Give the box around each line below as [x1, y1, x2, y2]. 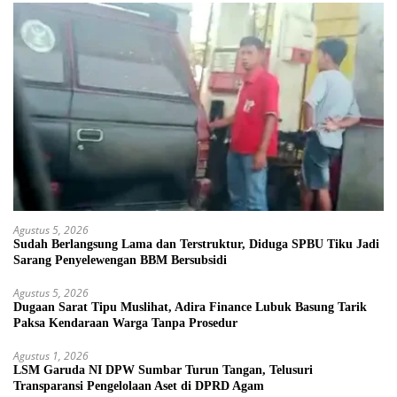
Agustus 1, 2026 [13, 348, 89, 364]
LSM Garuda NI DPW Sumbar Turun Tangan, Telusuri [13, 363, 313, 378]
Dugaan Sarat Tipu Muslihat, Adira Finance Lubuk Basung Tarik [13, 300, 367, 315]
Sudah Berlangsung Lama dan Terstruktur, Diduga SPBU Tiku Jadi [13, 237, 379, 252]
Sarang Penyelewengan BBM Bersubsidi [13, 253, 227, 268]
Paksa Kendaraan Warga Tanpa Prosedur [13, 316, 241, 331]
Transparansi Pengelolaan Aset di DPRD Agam [13, 379, 264, 393]
